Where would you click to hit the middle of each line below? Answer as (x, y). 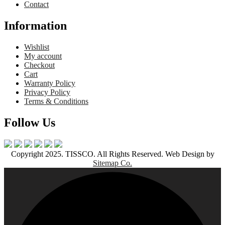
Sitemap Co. (113, 163)
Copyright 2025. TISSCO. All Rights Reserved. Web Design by (113, 154)
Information (35, 25)
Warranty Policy (50, 83)
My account (43, 56)
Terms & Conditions (56, 101)
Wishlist (37, 47)
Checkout (39, 65)
